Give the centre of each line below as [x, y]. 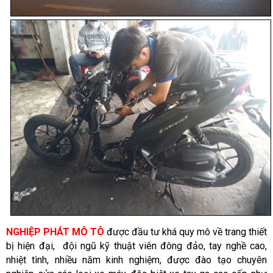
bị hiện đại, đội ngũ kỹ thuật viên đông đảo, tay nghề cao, [136, 246]
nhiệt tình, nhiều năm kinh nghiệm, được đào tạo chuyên [136, 260]
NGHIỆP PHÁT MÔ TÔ [55, 232]
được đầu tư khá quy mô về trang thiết [186, 232]
